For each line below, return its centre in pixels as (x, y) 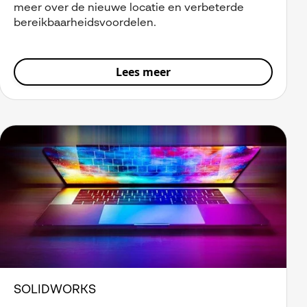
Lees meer (143, 72)
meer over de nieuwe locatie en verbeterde (129, 8)
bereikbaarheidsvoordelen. (85, 23)
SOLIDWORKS (55, 290)
